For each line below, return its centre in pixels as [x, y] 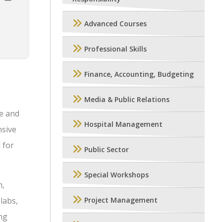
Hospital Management [123, 124]
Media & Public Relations [127, 100]
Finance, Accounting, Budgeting [139, 74]
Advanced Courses [115, 24]
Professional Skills [115, 49]
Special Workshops [116, 175]
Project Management [121, 200]
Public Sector [107, 150]
